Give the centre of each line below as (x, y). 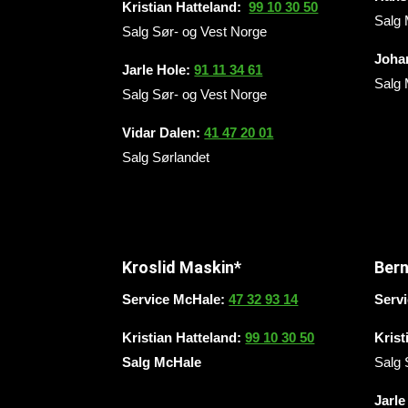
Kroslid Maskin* (182, 267)
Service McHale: (176, 299)
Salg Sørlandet (166, 158)
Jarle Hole (154, 70)
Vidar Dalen (159, 133)
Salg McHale (162, 362)
